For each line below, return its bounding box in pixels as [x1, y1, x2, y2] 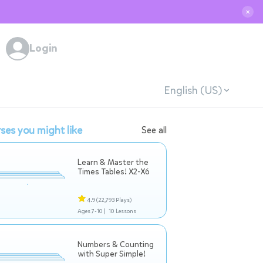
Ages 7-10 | [77, 207, 106, 215]
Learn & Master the [77, 157, 149, 168]
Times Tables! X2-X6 [77, 166, 150, 177]
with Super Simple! [77, 248, 146, 259]
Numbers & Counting [77, 239, 154, 250]
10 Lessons [108, 207, 136, 215]
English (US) [163, 83, 222, 97]
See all [141, 124, 167, 136]
